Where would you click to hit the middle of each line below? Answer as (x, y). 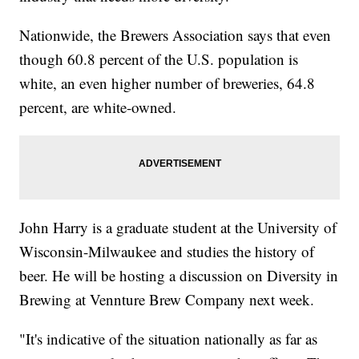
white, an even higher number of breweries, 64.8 (167, 83)
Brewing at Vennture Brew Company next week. (167, 300)
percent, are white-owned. (98, 107)
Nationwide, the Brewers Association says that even (175, 35)
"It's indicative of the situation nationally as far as (169, 339)
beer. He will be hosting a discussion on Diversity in (179, 276)
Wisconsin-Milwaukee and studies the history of (167, 252)
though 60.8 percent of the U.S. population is (159, 59)
